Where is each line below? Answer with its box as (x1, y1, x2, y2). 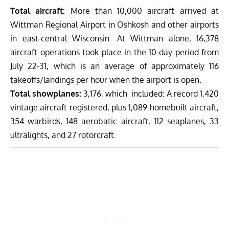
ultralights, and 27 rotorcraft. (10, 129, 116, 140)
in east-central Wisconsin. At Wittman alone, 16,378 (10, 33, 219, 43)
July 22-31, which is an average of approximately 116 (10, 60, 219, 71)
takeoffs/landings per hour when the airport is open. (10, 74, 201, 85)
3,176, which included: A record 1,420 (81, 88, 219, 99)
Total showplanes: (10, 88, 81, 99)
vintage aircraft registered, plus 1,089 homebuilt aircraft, (10, 102, 219, 112)
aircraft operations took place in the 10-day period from (10, 47, 219, 57)
